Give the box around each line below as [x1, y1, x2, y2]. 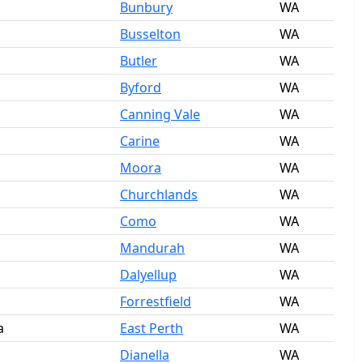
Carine [120, 132, 160, 150]
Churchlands [120, 186, 198, 203]
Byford [120, 79, 161, 96]
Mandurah [120, 239, 185, 257]
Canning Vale [120, 105, 200, 123]
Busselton [120, 25, 181, 43]
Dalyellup [120, 266, 177, 284]
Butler [120, 52, 157, 70]
